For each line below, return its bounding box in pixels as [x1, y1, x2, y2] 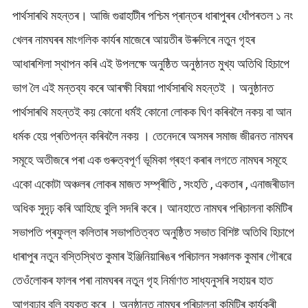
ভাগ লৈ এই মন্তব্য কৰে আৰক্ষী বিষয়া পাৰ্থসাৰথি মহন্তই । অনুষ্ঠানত [12, 80, 274, 95]
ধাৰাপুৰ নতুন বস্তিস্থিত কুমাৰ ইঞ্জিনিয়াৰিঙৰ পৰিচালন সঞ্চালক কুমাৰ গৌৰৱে [12, 248, 291, 263]
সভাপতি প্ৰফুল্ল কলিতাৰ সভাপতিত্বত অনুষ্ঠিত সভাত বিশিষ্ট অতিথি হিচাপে [12, 224, 294, 239]
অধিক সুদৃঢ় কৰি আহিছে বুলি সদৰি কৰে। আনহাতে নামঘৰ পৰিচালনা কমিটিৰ [12, 200, 292, 215]
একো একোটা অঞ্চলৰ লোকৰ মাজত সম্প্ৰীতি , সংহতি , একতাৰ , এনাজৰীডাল [12, 176, 294, 191]
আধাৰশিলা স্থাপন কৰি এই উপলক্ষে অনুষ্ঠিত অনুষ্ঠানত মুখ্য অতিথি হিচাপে [12, 56, 289, 71]
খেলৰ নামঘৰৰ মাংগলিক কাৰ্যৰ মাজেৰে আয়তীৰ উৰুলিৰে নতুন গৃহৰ [12, 32, 255, 47]
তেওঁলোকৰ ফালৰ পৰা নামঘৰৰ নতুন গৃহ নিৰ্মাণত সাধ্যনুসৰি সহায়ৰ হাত [12, 272, 273, 287]
